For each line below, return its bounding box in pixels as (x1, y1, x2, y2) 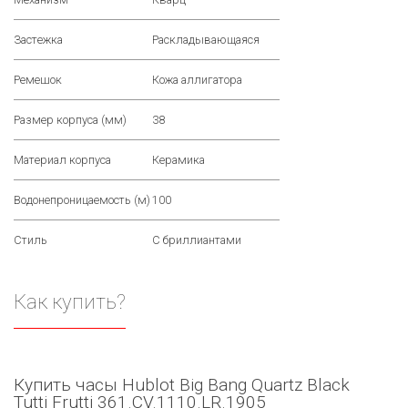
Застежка (14, 33, 63, 47)
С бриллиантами (152, 233, 241, 248)
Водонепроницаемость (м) (14, 193, 150, 208)
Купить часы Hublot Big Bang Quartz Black (14, 373, 350, 395)
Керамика (152, 153, 205, 168)
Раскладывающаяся (152, 33, 260, 47)
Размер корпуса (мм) (14, 113, 127, 127)
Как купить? (14, 290, 126, 314)
